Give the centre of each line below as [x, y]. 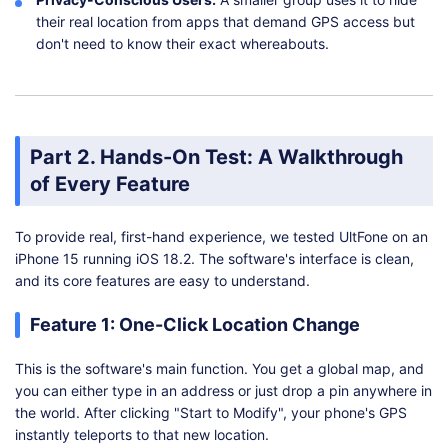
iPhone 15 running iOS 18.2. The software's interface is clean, [214, 258]
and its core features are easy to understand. [162, 280]
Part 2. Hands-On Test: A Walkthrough [216, 156]
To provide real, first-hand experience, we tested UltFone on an [221, 236]
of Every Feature [110, 183]
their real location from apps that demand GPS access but [225, 21]
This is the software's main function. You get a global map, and [219, 368]
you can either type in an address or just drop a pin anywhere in [223, 390]
